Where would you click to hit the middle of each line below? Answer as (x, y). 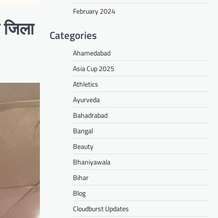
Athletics (86, 84)
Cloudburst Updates (101, 208)
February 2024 (94, 11)
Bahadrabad (90, 115)
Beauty (83, 146)
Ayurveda (86, 99)
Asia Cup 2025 (94, 68)
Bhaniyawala (92, 162)
